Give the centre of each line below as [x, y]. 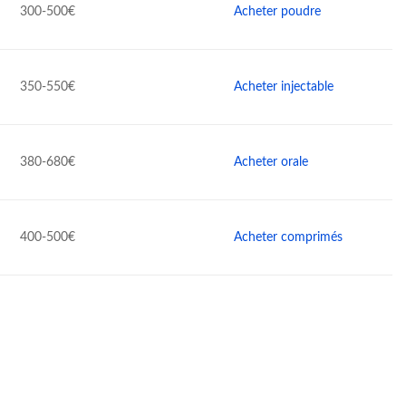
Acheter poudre [278, 12]
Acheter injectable [284, 87]
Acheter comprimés [289, 237]
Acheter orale [271, 162]
